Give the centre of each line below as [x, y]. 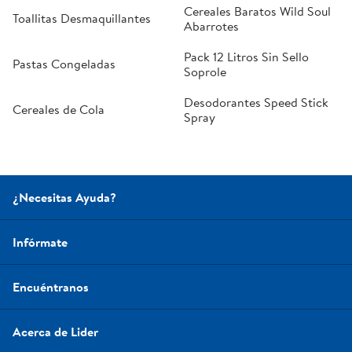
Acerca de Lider [55, 331]
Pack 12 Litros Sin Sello [246, 56]
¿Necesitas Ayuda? [64, 197]
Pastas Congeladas [64, 64]
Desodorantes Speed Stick [256, 102]
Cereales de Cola [59, 110]
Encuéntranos [51, 286]
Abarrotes [211, 26]
